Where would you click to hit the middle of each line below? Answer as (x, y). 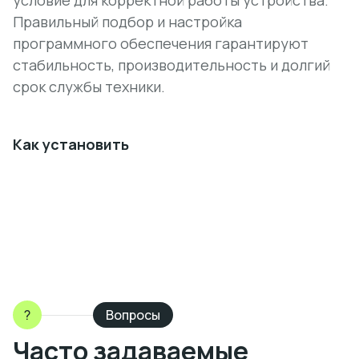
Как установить (71, 144)
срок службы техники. (89, 87)
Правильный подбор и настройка (127, 22)
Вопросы (133, 315)
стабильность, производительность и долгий (171, 65)
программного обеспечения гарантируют (161, 43)
